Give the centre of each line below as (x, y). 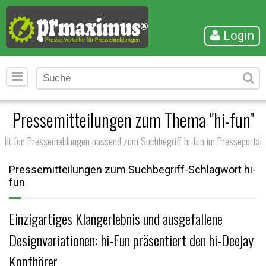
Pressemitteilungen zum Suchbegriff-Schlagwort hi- (132, 170)
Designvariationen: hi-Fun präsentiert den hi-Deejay (131, 240)
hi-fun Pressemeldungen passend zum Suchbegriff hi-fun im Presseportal (133, 141)
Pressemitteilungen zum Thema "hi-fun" (133, 120)
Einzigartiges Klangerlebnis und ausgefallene (116, 218)
